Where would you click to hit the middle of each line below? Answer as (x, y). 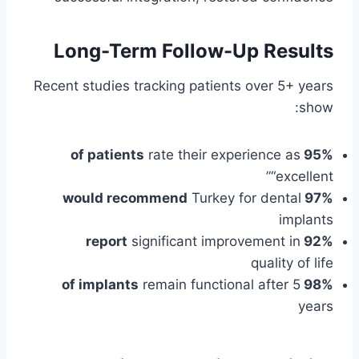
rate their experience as (222, 155)
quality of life (292, 263)
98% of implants (319, 285)
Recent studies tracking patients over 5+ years (184, 86)
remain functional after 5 (220, 285)
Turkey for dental (244, 198)
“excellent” (302, 177)
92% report (319, 242)
